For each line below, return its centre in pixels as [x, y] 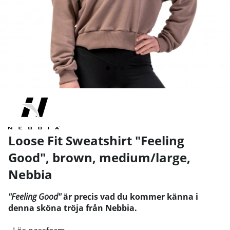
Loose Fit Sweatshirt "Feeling [96, 140]
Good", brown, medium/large [98, 157]
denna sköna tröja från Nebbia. [73, 208]
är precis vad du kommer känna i [130, 196]
